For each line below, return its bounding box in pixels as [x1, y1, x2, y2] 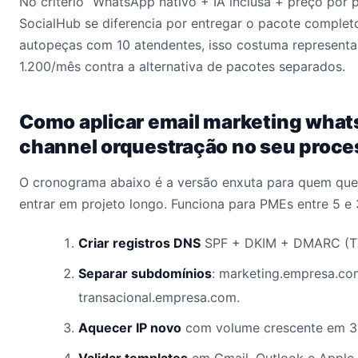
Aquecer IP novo [78, 320, 181, 336]
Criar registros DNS [78, 235, 201, 251]
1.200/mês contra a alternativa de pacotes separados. [19, 58, 345, 74]
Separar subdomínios [78, 265, 212, 281]
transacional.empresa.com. [78, 289, 240, 305]
